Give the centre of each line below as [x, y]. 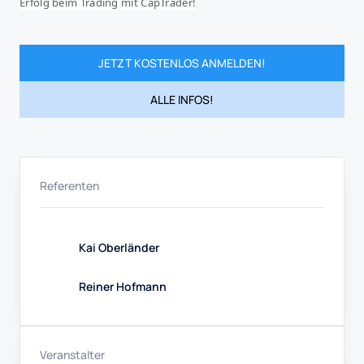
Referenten [69, 186]
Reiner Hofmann [123, 286]
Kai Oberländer [119, 247]
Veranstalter [72, 355]
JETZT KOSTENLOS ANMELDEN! [182, 63]
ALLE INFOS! [182, 100]
